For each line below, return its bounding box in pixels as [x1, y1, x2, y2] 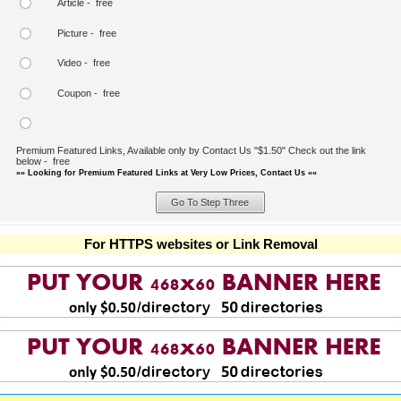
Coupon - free [57, 87, 120, 98]
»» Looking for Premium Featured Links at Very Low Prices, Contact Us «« [16, 167, 317, 177]
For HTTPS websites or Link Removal [83, 236, 318, 252]
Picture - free [57, 27, 116, 38]
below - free [16, 155, 70, 166]
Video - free [57, 57, 110, 69]
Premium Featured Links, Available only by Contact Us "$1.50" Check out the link [16, 144, 366, 156]
